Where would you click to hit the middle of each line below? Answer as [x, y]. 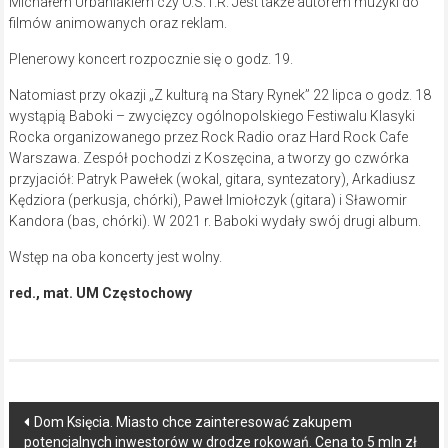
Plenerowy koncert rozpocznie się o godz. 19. [150, 59]
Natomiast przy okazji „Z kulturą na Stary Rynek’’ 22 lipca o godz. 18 [219, 95]
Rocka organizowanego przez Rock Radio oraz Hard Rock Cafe [208, 137]
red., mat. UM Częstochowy [100, 293]
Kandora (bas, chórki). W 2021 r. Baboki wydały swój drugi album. [214, 221]
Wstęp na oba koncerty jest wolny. [115, 257]
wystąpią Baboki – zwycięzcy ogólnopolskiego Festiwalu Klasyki [211, 116]
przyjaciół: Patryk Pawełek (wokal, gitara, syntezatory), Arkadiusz [211, 179]
